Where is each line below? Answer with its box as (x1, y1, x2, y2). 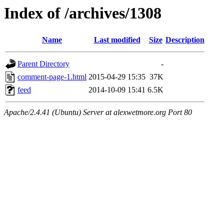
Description (165, 35, 204, 44)
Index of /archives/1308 (4, 4, 161, 22)
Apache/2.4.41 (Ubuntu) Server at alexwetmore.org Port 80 (4, 108, 192, 117)
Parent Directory (17, 59, 69, 68)
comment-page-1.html (17, 72, 86, 81)
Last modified (93, 35, 140, 44)
